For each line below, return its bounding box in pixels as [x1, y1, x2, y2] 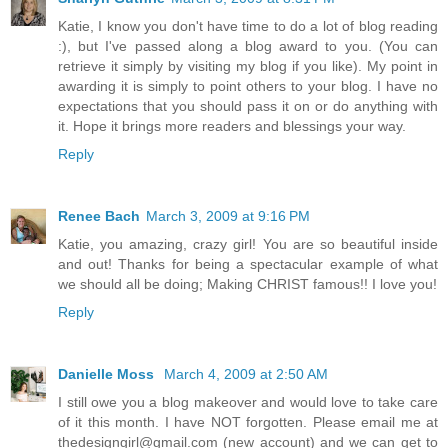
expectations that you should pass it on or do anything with [58, 97, 438, 114]
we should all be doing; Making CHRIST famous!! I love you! [58, 275, 437, 292]
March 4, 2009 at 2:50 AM [164, 365, 328, 382]
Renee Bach [58, 207, 140, 224]
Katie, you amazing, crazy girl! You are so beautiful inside [58, 235, 438, 252]
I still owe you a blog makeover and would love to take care [58, 393, 438, 410]
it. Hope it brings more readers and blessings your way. [58, 117, 406, 134]
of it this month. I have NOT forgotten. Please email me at [58, 413, 438, 430]
